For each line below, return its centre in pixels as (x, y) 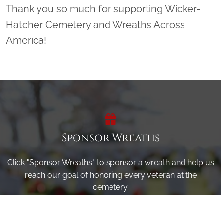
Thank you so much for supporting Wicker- (103, 9)
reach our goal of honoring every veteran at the (110, 175)
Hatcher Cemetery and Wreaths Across (95, 25)
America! (26, 41)
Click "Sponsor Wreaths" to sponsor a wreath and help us (110, 163)
